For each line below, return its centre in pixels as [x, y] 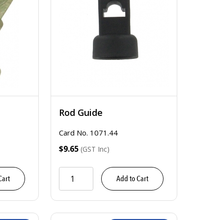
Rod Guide [81, 112]
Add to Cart [132, 179]
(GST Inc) [95, 149]
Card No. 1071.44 [88, 133]
